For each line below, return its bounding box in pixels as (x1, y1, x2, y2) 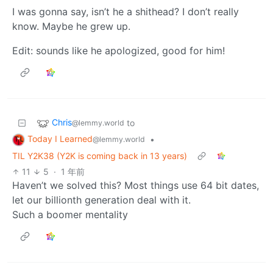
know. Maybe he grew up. (12, 20, 130, 33)
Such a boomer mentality (12, 208, 128, 221)
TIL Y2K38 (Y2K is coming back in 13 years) (12, 150, 187, 161)
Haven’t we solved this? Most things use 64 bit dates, (12, 179, 259, 191)
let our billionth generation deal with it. (12, 193, 191, 206)
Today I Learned (27, 133, 93, 144)
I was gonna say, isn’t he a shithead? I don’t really (12, 5, 239, 18)
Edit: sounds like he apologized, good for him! (12, 44, 225, 57)
